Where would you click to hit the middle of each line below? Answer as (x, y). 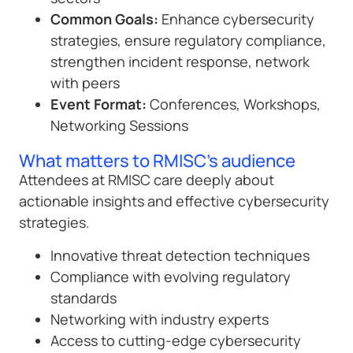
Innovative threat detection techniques (180, 255)
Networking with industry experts (160, 319)
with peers (85, 83)
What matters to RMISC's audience (157, 161)
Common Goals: (104, 19)
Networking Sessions (119, 126)
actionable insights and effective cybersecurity (174, 201)
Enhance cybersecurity (236, 19)
